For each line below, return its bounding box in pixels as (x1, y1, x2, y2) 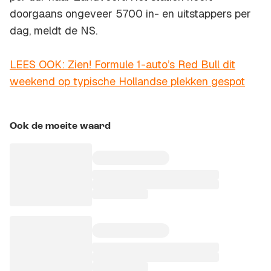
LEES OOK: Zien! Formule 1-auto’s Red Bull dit (10, 57, 235, 72)
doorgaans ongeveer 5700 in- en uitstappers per (10, 7, 251, 21)
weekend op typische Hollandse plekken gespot (10, 74, 245, 89)
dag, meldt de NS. (10, 24, 97, 38)
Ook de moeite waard (10, 122, 111, 132)
